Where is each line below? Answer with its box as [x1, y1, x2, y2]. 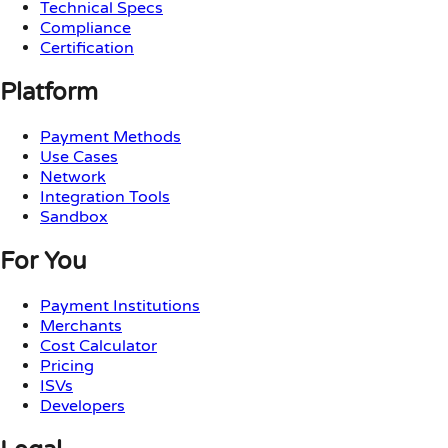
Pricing [40, 356, 94, 377]
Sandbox [40, 207, 108, 228]
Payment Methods [40, 127, 181, 148]
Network [40, 167, 106, 188]
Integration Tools [40, 187, 170, 208]
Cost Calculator [40, 336, 157, 357]
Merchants [40, 316, 122, 337]
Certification [40, 38, 134, 59]
